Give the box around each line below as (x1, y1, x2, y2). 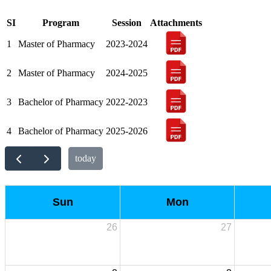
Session (112, 18, 142, 28)
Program (42, 18, 79, 28)
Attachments (150, 18, 202, 28)
